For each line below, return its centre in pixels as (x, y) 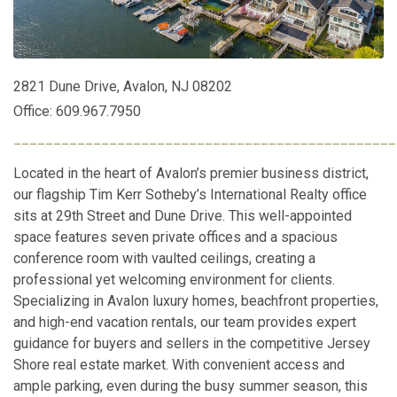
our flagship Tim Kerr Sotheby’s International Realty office (190, 194)
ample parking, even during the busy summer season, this (191, 385)
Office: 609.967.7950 (77, 111)
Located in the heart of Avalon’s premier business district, (191, 173)
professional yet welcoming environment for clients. (174, 279)
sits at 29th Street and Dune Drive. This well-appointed (183, 215)
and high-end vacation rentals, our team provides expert (185, 322)
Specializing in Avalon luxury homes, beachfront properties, (196, 300)
